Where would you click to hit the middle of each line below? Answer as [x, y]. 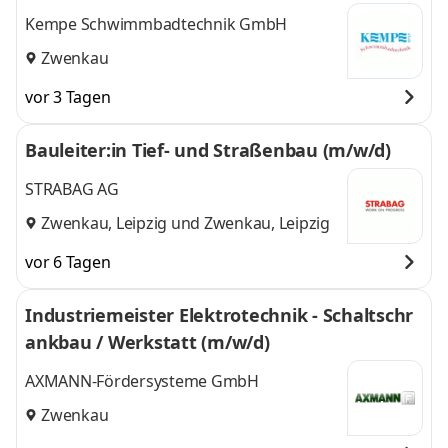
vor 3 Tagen [68, 97]
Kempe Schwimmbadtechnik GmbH [156, 24]
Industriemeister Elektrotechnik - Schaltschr [219, 315]
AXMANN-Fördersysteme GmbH [142, 381]
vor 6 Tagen [68, 262]
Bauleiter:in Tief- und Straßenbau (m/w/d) [208, 150]
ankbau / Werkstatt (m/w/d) [147, 342]
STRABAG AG [72, 189]
